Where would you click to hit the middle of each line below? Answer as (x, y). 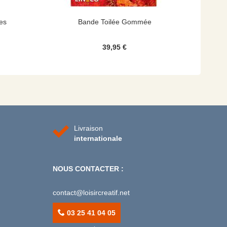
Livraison (88, 128)
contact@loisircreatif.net (91, 193)
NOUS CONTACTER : (88, 169)
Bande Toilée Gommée (115, 22)
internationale (98, 138)
